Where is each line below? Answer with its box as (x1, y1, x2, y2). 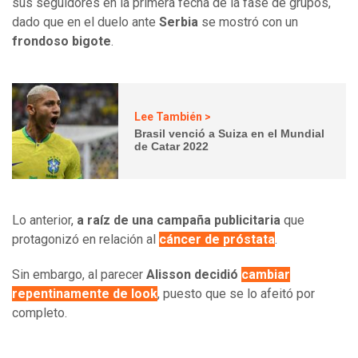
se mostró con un (201, 14, 298, 30)
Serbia (159, 14, 201, 30)
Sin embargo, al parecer (12, 267, 146, 283)
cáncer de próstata (159, 232, 275, 248)
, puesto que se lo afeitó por (157, 286, 315, 302)
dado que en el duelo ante (12, 14, 159, 30)
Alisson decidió (146, 267, 241, 283)
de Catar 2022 (134, 139, 209, 153)
